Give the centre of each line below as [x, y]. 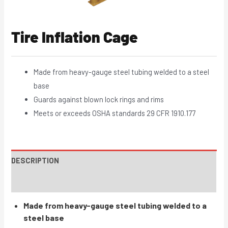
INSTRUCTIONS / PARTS [54, 181]
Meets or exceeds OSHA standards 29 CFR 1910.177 [115, 113]
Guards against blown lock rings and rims [99, 99]
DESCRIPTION [35, 160]
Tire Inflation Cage [75, 37]
